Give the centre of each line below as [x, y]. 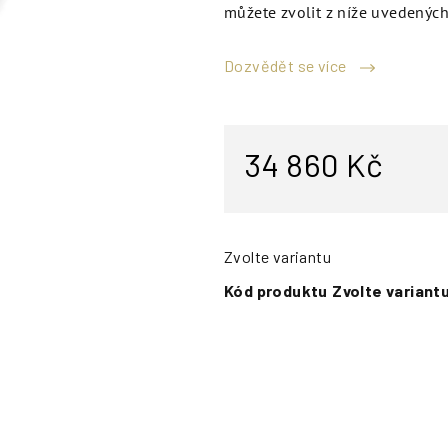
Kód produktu [276, 290]
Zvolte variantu [277, 256]
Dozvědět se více [287, 65]
